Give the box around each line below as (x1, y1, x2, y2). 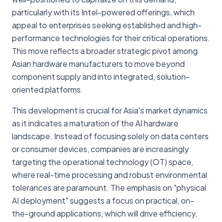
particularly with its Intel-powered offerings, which (12, 6, 195, 17)
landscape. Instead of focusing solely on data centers (12, 130, 209, 141)
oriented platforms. (12, 84, 83, 95)
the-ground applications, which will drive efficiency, (12, 208, 197, 219)
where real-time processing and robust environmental (12, 169, 207, 180)
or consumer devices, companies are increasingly (12, 143, 189, 154)
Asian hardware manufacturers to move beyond (12, 58, 185, 69)
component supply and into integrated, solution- (12, 71, 190, 82)
